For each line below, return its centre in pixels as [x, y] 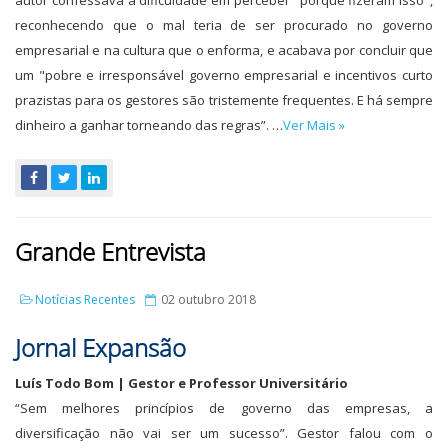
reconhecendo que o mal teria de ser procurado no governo [224, 25]
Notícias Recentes [85, 299]
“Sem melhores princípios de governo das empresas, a [224, 408]
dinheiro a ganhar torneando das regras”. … [149, 125]
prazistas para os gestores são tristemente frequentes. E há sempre [224, 100]
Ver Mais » [314, 125]
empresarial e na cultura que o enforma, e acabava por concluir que [224, 50]
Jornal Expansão [100, 347]
